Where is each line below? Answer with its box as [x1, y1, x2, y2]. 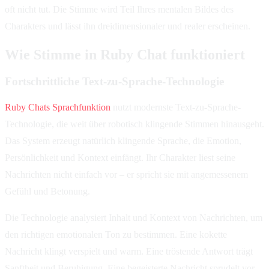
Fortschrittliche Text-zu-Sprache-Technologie [5, 74, 224, 88]
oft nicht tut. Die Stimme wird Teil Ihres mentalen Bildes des [5, 4, 234, 14]
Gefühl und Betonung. [5, 186, 90, 197]
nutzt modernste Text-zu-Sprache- [110, 102, 241, 113]
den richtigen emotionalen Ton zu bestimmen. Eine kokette [5, 229, 227, 240]
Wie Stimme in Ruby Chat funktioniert [5, 46, 245, 62]
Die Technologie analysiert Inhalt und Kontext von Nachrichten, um [5, 213, 262, 223]
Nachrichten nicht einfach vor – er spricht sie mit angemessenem [5, 169, 248, 180]
